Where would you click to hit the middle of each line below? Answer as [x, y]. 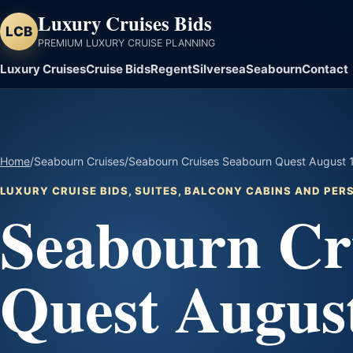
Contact [325, 69]
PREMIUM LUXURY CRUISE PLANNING [126, 43]
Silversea [219, 69]
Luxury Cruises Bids [125, 23]
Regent [171, 69]
